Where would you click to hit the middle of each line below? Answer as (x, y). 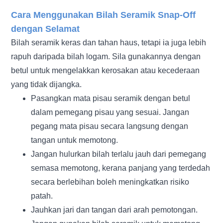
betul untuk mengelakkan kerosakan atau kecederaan (106, 70)
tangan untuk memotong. (75, 140)
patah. (42, 196)
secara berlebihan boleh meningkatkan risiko (110, 182)
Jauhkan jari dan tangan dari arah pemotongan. (114, 210)
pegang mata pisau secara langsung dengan (110, 126)
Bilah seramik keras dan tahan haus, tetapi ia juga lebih (109, 42)
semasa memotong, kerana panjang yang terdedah (121, 168)
